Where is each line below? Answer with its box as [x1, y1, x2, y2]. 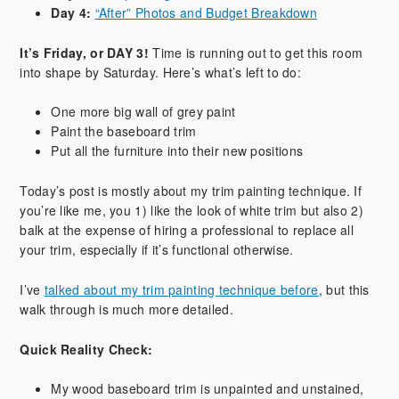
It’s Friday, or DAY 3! [20, 43, 149, 61]
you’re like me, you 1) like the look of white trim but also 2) [20, 201, 363, 219]
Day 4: [51, 3, 92, 21]
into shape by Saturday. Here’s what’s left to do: [20, 62, 302, 81]
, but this [318, 280, 370, 298]
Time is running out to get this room [149, 43, 363, 61]
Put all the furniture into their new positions [51, 142, 304, 160]
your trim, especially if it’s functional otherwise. [20, 240, 294, 258]
